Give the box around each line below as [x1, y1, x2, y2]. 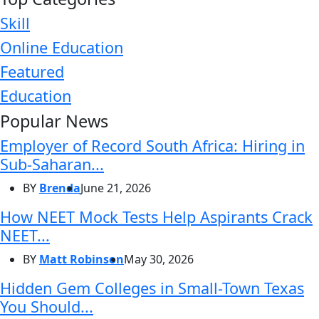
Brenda [39, 179, 80, 196]
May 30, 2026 [124, 251, 194, 267]
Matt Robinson [39, 251, 124, 267]
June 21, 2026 [80, 179, 151, 196]
